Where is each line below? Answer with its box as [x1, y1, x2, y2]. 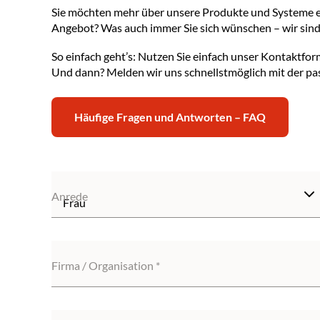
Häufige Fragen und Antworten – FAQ [74, 110, 266, 124]
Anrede [51, 189, 88, 203]
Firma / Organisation [51, 259, 156, 272]
